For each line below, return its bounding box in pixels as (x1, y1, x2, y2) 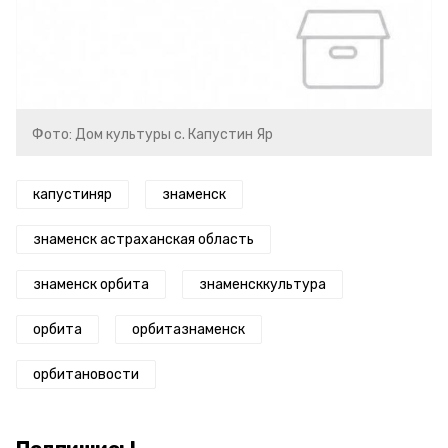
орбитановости (33, 366, 139, 383)
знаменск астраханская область (33, 231, 254, 248)
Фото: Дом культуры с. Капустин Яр (32, 126, 273, 143)
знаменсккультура (199, 276, 326, 293)
